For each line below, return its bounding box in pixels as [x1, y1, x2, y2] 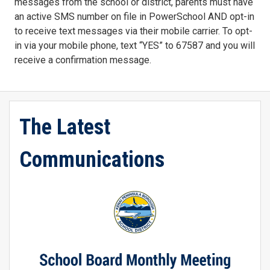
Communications [19, 147, 165, 173]
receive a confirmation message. [14, 54, 151, 66]
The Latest [19, 115, 110, 140]
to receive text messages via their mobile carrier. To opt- [14, 25, 253, 37]
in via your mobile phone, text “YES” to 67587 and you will [14, 40, 255, 52]
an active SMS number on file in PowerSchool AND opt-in [14, 11, 254, 23]
